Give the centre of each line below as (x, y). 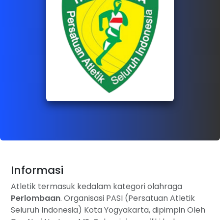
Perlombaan (36, 198)
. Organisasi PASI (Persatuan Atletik (128, 198)
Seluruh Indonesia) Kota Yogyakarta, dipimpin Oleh (108, 210)
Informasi (37, 170)
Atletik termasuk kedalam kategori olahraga (96, 186)
